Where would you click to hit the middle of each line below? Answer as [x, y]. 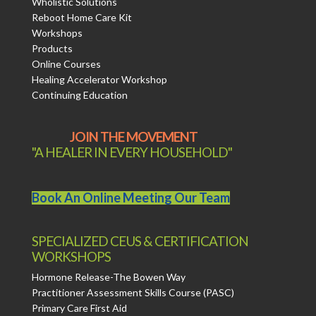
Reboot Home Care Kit [81, 17]
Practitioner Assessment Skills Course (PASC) [133, 293]
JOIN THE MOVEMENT [134, 136]
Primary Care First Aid [79, 308]
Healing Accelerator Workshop [99, 79]
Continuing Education [79, 95]
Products [52, 48]
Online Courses [66, 63]
